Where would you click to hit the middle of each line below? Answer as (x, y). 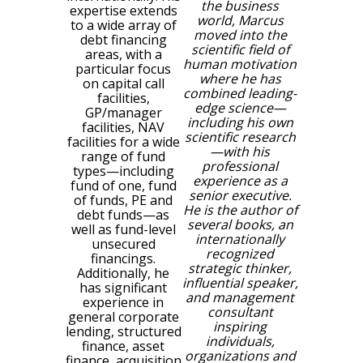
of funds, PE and (123, 200)
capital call (133, 83)
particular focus (123, 68)
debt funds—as (123, 214)
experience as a (240, 180)
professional (240, 166)
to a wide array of (123, 25)
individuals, (240, 341)
